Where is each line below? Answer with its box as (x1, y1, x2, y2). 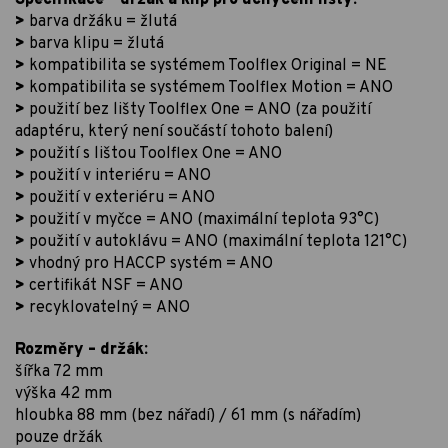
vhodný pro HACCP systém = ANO (25, 254, 273, 275)
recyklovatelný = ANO (25, 298, 190, 319)
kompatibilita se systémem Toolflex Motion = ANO (25, 78, 393, 99)
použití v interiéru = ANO (25, 166, 211, 187)
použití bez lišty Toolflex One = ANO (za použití (25, 100, 371, 121)
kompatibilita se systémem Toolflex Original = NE (25, 56, 387, 77)
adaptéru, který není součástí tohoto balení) (15, 122, 333, 143)
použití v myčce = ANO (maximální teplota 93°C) (25, 210, 379, 231)
